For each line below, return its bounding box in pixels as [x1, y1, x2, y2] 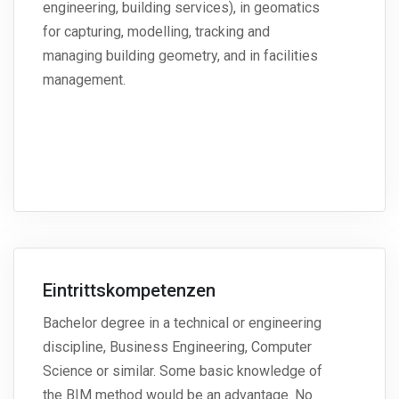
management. [43, 71, 126, 89]
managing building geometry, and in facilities [43, 47, 318, 65]
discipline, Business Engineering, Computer [43, 338, 312, 356]
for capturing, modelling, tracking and [43, 23, 270, 41]
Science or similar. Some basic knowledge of [43, 362, 322, 380]
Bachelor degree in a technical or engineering [43, 314, 322, 332]
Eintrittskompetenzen [43, 280, 216, 302]
